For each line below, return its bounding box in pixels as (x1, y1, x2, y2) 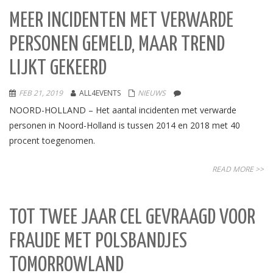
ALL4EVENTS (79, 88, 121, 98)
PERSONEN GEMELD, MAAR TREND (9, 35, 225, 55)
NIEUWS (138, 88, 166, 98)
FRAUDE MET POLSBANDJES (9, 232, 187, 252)
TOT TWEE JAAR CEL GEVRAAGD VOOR (9, 208, 255, 228)
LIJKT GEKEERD (9, 58, 107, 79)
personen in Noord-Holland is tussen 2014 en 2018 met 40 (9, 119, 240, 131)
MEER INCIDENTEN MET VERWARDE (9, 11, 233, 31)
